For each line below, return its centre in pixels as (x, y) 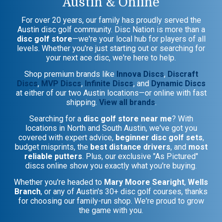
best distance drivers (130, 147)
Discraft (183, 74)
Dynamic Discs (178, 83)
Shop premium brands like (70, 74)
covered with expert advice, (67, 137)
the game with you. (111, 210)
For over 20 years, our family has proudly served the (111, 20)
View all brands (127, 102)
